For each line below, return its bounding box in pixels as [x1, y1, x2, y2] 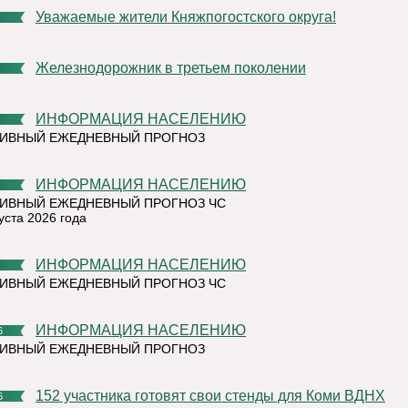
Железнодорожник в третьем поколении [49, 60, 306, 76]
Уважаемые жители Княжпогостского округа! [44, 9, 336, 25]
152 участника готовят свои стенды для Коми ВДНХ [44, 388, 385, 403]
